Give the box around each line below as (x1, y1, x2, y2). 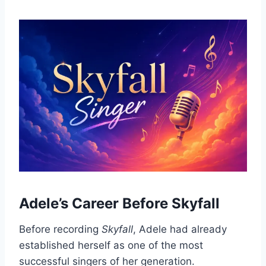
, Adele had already (133, 223, 227, 235)
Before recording (19, 223, 102, 235)
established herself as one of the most (19, 239, 203, 251)
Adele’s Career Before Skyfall (19, 194, 220, 212)
